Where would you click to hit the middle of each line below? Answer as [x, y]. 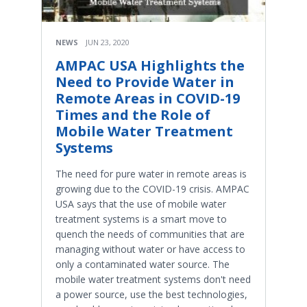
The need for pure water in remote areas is [151, 173]
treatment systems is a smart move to [141, 219]
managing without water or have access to [150, 249]
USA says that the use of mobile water [141, 204]
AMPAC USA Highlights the [150, 65]
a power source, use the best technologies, [151, 294]
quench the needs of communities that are [150, 234]
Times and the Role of [133, 114]
